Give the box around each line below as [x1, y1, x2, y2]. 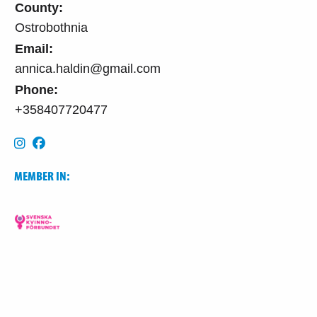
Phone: [15, 82, 58, 97]
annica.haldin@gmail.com [15, 61, 161, 76]
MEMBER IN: [14, 167, 70, 184]
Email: [15, 41, 53, 56]
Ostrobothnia [15, 20, 88, 35]
